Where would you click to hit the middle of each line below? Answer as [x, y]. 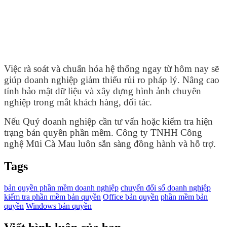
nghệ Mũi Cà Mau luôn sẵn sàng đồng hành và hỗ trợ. [110, 144]
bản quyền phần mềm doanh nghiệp [61, 188]
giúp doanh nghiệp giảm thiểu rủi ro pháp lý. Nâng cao [112, 80]
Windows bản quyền [59, 206]
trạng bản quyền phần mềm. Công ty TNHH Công [103, 133]
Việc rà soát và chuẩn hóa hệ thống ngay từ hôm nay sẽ [111, 69]
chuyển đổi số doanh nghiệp [166, 188]
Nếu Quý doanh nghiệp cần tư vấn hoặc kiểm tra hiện [108, 122]
